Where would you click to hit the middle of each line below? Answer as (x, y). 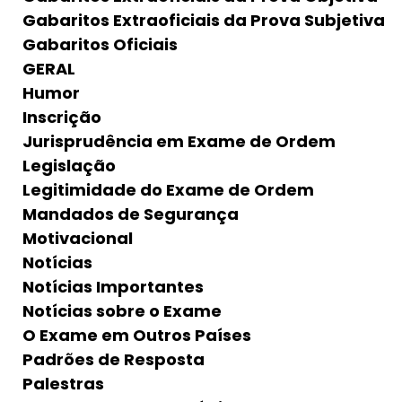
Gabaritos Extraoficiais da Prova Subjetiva (204, 21)
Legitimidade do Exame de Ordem (168, 190)
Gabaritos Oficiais (100, 45)
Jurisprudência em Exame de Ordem (179, 142)
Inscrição (62, 118)
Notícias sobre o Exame (122, 311)
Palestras (63, 384)
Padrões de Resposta (114, 360)
